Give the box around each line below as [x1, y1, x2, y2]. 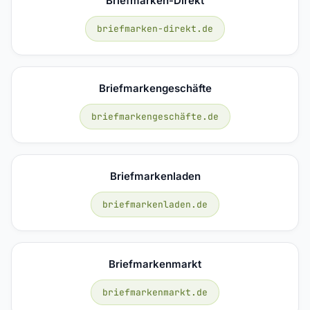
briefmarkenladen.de [102, 198, 208, 210]
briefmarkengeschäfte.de [91, 110, 219, 122]
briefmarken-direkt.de [97, 22, 213, 35]
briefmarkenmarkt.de [102, 286, 208, 298]
